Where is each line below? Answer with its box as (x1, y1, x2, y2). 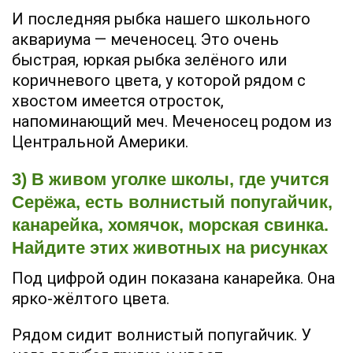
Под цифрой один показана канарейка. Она (12, 268, 335, 288)
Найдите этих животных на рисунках (12, 237, 328, 258)
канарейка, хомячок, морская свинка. (12, 214, 329, 235)
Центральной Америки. (12, 132, 188, 151)
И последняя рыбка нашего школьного (12, 9, 310, 28)
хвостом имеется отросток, (12, 91, 224, 110)
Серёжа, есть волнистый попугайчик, (12, 191, 333, 212)
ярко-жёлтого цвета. (12, 288, 169, 308)
